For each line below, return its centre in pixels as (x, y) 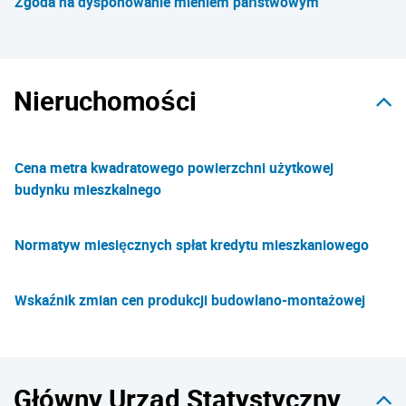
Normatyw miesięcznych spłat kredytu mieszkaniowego (192, 245)
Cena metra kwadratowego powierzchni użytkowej (174, 168)
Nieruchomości (105, 101)
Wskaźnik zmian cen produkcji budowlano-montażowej (190, 300)
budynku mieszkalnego (88, 189)
